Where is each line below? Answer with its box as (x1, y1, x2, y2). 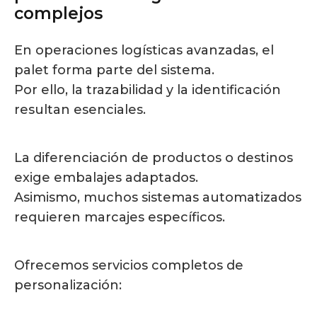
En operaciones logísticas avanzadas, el (14, 42, 274, 58)
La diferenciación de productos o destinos (14, 149, 293, 166)
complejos (14, 3, 103, 23)
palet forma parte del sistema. (14, 62, 214, 78)
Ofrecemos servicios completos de (14, 257, 243, 273)
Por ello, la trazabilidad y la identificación (14, 81, 281, 98)
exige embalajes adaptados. (14, 169, 198, 185)
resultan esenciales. (14, 101, 146, 117)
